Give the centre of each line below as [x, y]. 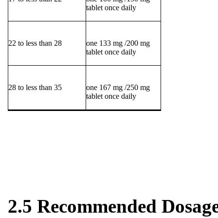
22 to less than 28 [35, 43]
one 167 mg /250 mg [118, 88]
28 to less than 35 [35, 88]
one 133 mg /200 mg [118, 43]
